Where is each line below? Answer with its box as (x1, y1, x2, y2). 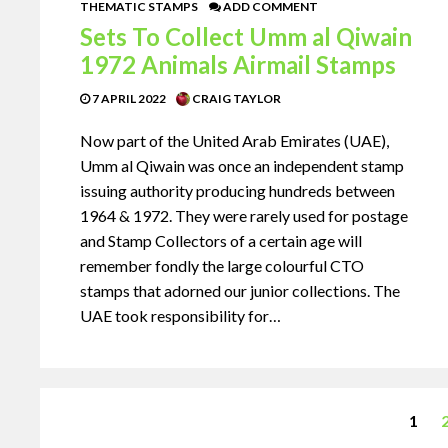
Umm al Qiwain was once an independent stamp (80, 155, 404, 175)
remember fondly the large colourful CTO (80, 255, 364, 275)
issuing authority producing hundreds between (80, 180, 395, 200)
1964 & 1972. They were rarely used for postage (80, 205, 408, 225)
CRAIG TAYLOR (190, 90, 281, 106)
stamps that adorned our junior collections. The (80, 280, 400, 300)
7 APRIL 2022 (90, 90, 166, 106)
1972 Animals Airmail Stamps (80, 49, 396, 79)
